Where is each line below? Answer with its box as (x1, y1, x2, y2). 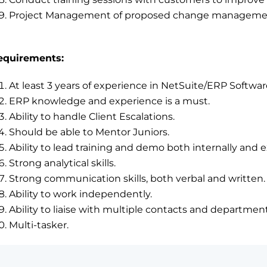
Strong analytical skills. (9, 157, 116, 169)
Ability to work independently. (9, 188, 153, 200)
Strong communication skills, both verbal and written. (9, 173, 266, 184)
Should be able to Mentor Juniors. (9, 126, 170, 138)
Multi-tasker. (9, 219, 69, 231)
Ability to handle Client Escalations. (9, 111, 175, 122)
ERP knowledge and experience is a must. (9, 95, 210, 107)
